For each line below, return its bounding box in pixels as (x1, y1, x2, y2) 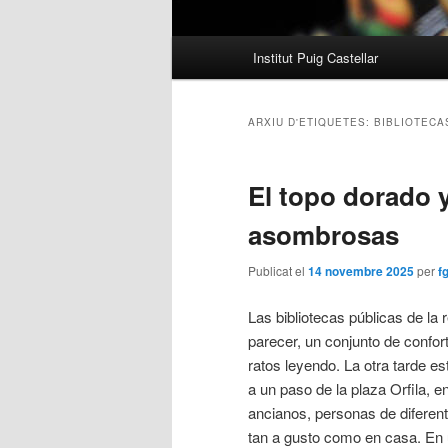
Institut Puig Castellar (253, 48, 379, 68)
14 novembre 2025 (308, 262, 414, 281)
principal (172, 61, 226, 83)
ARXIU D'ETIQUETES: (248, 115, 374, 130)
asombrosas (248, 216, 399, 254)
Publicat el (248, 262, 308, 280)
